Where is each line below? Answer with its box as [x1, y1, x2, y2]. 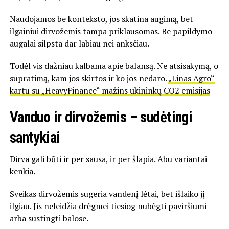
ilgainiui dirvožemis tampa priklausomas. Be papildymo [9, 25, 212, 37]
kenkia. [9, 165, 35, 177]
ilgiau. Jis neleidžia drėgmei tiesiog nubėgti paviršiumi [9, 200, 207, 212]
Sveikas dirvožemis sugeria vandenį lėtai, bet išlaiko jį [9, 188, 205, 199]
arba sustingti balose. [9, 212, 88, 224]
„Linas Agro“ [168, 72, 215, 84]
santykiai [9, 128, 60, 146]
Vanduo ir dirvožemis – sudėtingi [9, 108, 193, 126]
